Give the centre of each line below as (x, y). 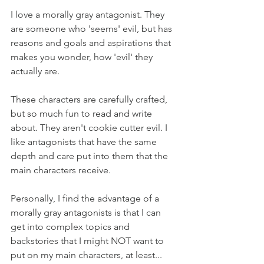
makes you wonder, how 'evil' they (83, 57)
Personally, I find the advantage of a (86, 198)
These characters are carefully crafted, (90, 99)
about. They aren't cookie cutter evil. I (90, 128)
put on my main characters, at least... (88, 255)
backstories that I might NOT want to (88, 241)
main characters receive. (61, 170)
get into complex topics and (71, 227)
